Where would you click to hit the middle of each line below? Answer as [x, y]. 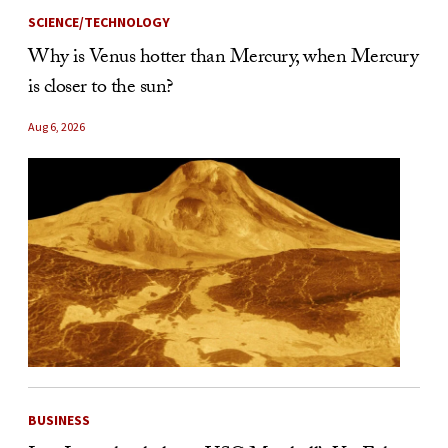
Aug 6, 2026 [56, 126]
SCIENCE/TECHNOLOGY [99, 21]
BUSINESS [59, 420]
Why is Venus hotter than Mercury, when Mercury [223, 58]
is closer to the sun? [100, 88]
